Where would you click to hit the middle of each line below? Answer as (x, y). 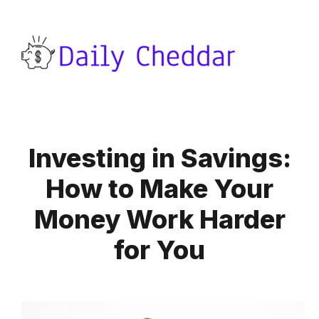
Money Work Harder (159, 219)
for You (159, 250)
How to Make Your (159, 189)
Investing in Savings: (159, 158)
